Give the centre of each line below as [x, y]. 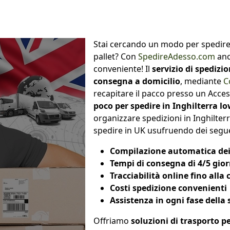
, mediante [202, 81]
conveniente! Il [123, 69]
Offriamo [112, 221]
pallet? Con [116, 56]
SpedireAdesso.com [177, 56]
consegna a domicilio [137, 81]
